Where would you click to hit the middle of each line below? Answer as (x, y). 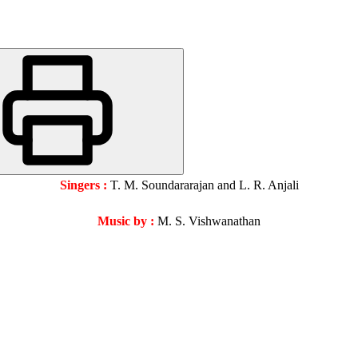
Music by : (126, 221)
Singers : (83, 185)
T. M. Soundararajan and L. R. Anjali (204, 185)
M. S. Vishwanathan (207, 221)
